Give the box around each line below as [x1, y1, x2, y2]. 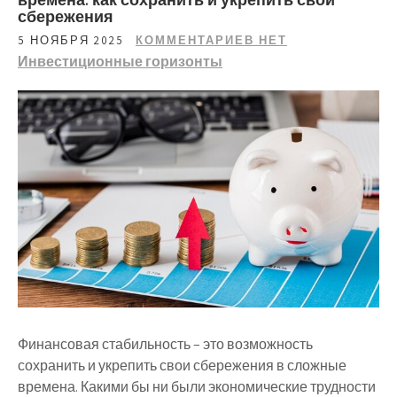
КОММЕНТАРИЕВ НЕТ [136, 33, 287, 48]
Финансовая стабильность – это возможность [18, 334, 313, 354]
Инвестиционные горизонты [18, 52, 222, 71]
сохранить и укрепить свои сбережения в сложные [18, 355, 346, 375]
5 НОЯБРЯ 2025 [18, 33, 124, 48]
